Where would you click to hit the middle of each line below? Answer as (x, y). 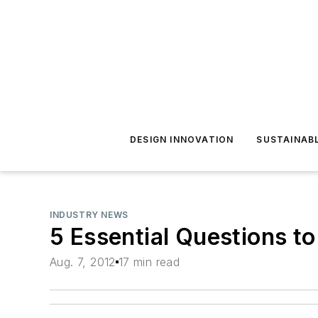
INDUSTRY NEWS (89, 215)
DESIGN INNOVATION (182, 139)
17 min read (149, 262)
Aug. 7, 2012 (83, 262)
